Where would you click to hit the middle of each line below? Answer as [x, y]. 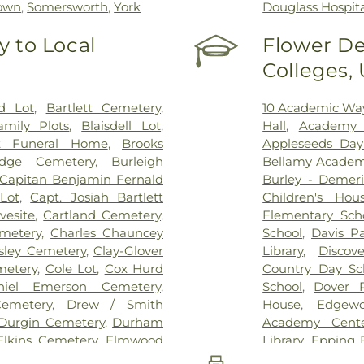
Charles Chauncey [107, 232]
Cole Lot [71, 268]
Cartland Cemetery [102, 214]
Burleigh [138, 161]
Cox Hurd [134, 268]
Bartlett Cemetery [103, 107]
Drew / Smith [115, 304]
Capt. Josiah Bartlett [97, 197]
